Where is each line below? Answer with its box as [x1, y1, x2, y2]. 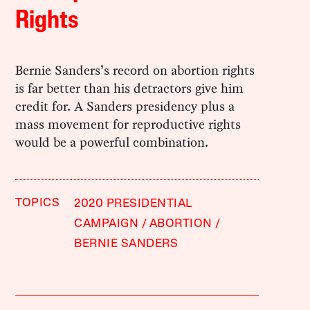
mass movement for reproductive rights [15, 115, 241, 134]
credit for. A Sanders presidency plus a [15, 97, 235, 116]
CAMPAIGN [74, 218, 139, 230]
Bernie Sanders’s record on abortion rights [15, 61, 255, 80]
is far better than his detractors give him [15, 79, 244, 98]
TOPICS [15, 197, 60, 210]
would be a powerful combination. [15, 133, 209, 152]
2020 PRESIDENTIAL [74, 198, 192, 210]
